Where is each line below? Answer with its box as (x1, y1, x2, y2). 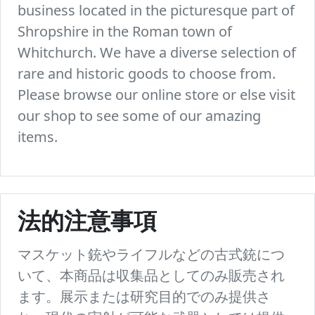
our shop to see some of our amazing (18, 106, 261, 126)
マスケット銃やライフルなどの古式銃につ (18, 246, 285, 264)
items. (18, 127, 58, 147)
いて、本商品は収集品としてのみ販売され (18, 267, 285, 285)
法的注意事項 (18, 213, 157, 237)
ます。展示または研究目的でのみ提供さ (18, 288, 271, 306)
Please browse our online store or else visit (18, 85, 295, 105)
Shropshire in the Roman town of (18, 22, 232, 41)
